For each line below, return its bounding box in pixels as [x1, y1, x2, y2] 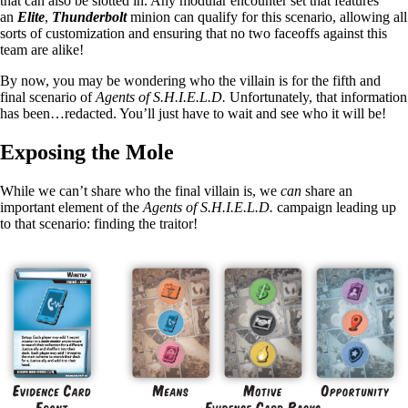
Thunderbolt [52, 9, 127, 25]
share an [301, 183, 352, 199]
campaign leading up [277, 199, 396, 216]
